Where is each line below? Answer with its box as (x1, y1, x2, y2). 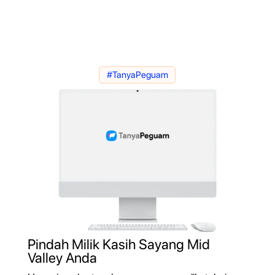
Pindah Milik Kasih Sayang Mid (27, 235, 210, 253)
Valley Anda (27, 249, 97, 266)
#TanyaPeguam (106, 69, 168, 80)
